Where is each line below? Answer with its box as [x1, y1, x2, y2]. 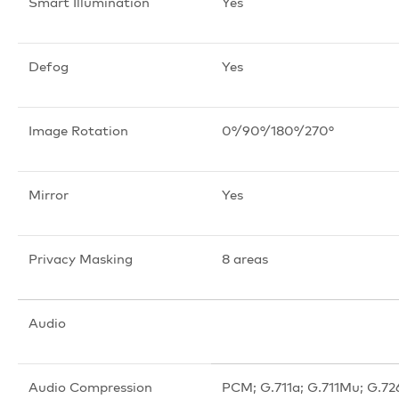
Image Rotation [28, 121, 128, 139]
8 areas [222, 249, 268, 267]
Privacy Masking [28, 249, 133, 267]
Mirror [28, 185, 69, 203]
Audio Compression [28, 378, 152, 395]
